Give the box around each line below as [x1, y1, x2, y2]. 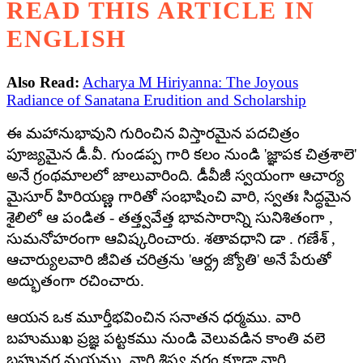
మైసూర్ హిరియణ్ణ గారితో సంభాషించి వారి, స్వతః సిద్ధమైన [6, 188, 351, 206]
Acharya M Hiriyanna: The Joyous [83, 74, 298, 92]
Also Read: [6, 74, 79, 92]
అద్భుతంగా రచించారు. [6, 272, 144, 290]
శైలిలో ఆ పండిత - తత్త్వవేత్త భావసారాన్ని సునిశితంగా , [6, 209, 333, 227]
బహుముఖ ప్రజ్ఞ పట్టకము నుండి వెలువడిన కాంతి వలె [6, 330, 325, 348]
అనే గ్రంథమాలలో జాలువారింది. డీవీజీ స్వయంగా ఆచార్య [6, 167, 344, 185]
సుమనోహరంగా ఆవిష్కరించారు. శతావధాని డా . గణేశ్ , [6, 230, 335, 248]
